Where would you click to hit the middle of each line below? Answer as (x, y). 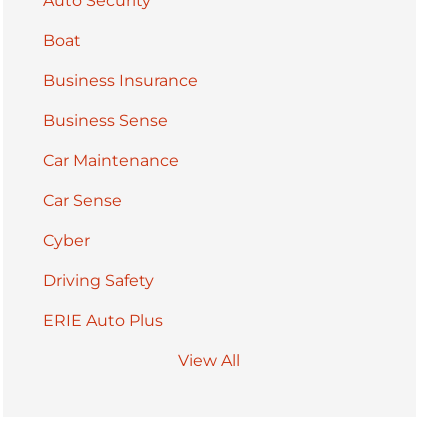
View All (209, 360)
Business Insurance (120, 80)
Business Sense (105, 120)
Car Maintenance (110, 160)
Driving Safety (98, 280)
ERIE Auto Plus (102, 320)
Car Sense (82, 200)
